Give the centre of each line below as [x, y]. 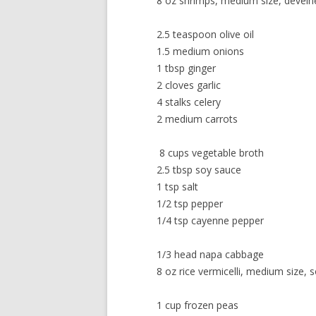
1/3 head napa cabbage [210, 254]
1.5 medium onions [200, 51]
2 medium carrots [197, 119]
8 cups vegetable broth [210, 153]
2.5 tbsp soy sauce [199, 170]
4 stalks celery [189, 102]
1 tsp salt [177, 187]
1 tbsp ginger [186, 68]
